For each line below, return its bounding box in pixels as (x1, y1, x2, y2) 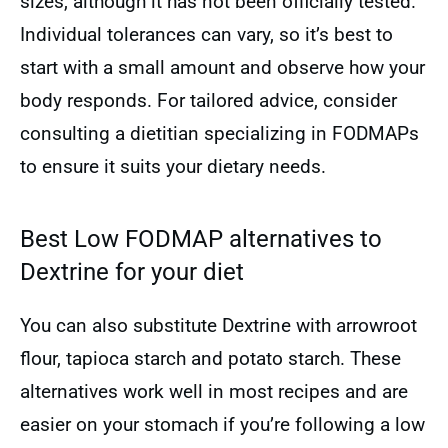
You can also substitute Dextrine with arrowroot (20, 314, 417, 337)
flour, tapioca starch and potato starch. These (20, 347, 401, 370)
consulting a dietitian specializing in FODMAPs (20, 122, 419, 145)
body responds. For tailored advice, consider (20, 89, 397, 112)
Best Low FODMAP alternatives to (20, 225, 382, 253)
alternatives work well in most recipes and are (20, 380, 408, 403)
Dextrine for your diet (20, 258, 244, 286)
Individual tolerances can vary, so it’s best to (20, 23, 393, 46)
